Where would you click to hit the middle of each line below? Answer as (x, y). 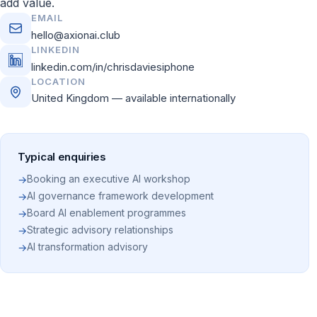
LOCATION (59, 81)
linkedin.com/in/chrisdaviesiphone (113, 67)
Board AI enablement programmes (106, 213)
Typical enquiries (62, 157)
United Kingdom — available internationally (133, 98)
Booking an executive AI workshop (109, 179)
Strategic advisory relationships (100, 230)
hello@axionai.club (76, 35)
